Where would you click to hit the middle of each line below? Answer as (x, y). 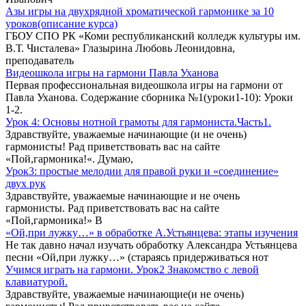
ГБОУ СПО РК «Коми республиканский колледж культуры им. (153, 36)
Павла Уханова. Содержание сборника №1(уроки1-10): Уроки (149, 97)
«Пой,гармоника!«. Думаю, (69, 158)
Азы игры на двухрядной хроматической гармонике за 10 (140, 11)
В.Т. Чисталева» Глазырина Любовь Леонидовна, (120, 48)
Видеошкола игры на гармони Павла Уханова (112, 72)
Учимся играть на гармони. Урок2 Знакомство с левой (132, 269)
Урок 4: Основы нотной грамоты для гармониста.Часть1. (138, 122)
